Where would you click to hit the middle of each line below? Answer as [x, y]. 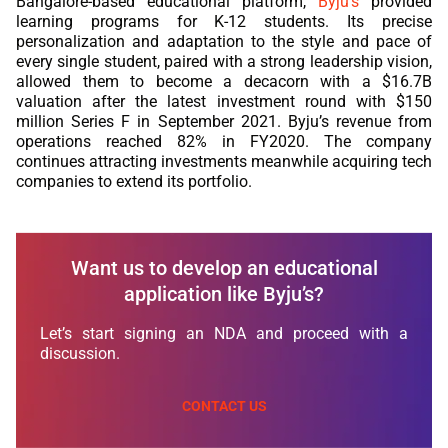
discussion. [80, 353]
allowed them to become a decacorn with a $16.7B [224, 81]
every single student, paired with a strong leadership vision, [224, 61]
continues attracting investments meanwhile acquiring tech [224, 161]
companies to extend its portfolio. [134, 181]
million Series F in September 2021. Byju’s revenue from [224, 121]
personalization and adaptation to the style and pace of [224, 41]
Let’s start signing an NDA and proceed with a [224, 333]
